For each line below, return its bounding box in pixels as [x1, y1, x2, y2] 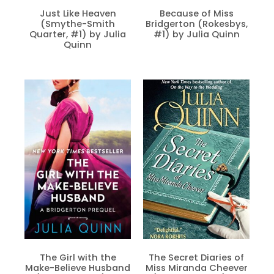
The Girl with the [39, 251, 116, 264]
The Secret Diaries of [149, 251, 244, 264]
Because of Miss [159, 7, 234, 20]
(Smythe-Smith [40, 18, 115, 31]
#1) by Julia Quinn [153, 28, 240, 41]
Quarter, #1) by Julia [29, 28, 126, 41]
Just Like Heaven [39, 7, 116, 20]
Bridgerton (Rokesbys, [145, 18, 248, 31]
